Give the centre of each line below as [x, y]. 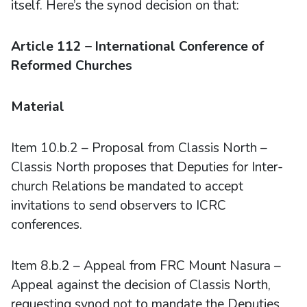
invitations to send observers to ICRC [119, 205]
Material [38, 107]
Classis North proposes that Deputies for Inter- [147, 167]
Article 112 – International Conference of [137, 46]
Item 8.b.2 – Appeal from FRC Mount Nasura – [146, 266]
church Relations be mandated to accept [127, 186]
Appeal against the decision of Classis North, [141, 285]
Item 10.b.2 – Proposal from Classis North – [139, 148]
